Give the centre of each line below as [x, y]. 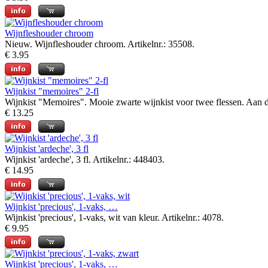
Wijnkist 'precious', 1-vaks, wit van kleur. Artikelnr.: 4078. [114, 217]
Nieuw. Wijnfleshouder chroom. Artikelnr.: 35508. [100, 44]
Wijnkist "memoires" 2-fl [52, 91]
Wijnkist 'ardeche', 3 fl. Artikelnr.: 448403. [85, 160]
